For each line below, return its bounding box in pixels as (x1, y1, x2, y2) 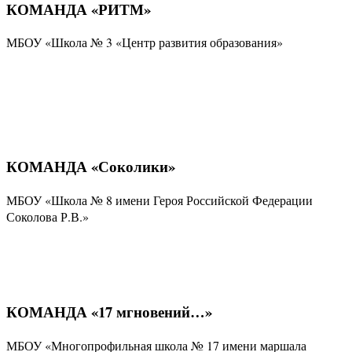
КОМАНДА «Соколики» (6, 156, 175, 178)
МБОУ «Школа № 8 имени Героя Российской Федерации (6, 192, 313, 208)
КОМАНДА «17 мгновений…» (6, 301, 212, 322)
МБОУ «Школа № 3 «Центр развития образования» (6, 34, 283, 51)
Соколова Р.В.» (6, 208, 89, 225)
